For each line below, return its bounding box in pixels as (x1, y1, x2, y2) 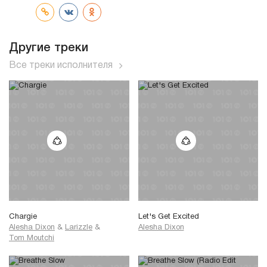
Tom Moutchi (9, 234, 54, 242)
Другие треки (9, 42, 88, 54)
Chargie (9, 213, 37, 221)
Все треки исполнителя (9, 61, 113, 70)
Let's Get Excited (138, 213, 199, 221)
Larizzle (65, 223, 92, 231)
